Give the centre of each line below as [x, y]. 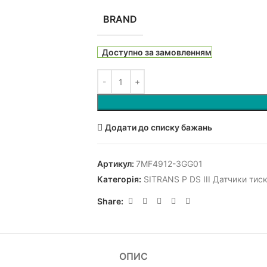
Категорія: [119, 179]
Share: [110, 201]
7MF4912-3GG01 [169, 164]
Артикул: [116, 164]
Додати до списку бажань [158, 127]
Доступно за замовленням [157, 52]
